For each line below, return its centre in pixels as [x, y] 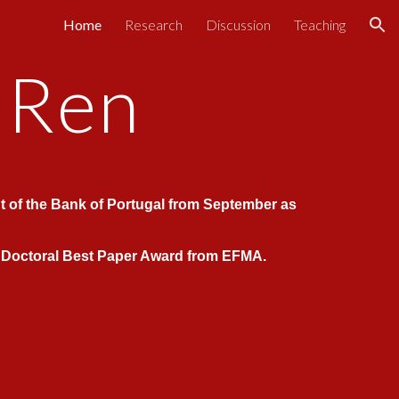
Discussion [238, 24]
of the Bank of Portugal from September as [153, 204]
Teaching [320, 24]
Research [154, 24]
